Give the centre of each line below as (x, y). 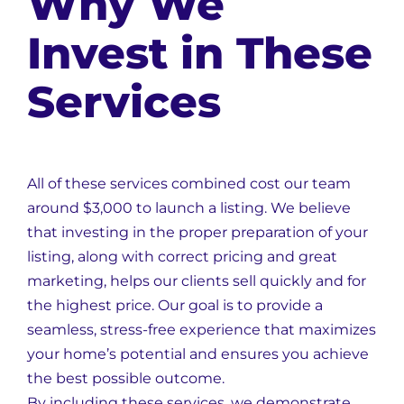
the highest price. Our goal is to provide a (175, 305)
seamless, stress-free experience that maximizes (202, 330)
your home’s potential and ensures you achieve (198, 354)
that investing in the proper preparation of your (197, 232)
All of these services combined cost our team (189, 184)
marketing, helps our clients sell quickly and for (197, 281)
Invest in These (200, 53)
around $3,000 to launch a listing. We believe (189, 208)
